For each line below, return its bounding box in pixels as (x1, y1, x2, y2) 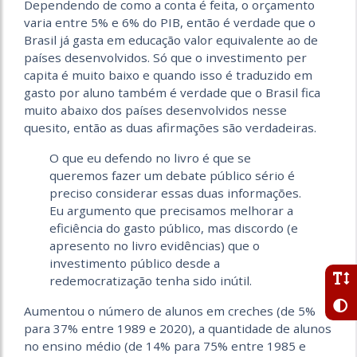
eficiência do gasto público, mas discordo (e (49, 219, 298, 236)
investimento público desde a (49, 254, 220, 271)
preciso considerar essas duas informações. (49, 184, 301, 201)
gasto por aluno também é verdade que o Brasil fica (24, 84, 320, 100)
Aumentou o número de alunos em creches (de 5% (24, 302, 316, 319)
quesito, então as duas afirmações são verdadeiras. (24, 119, 316, 135)
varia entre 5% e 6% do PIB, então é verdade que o (24, 14, 316, 30)
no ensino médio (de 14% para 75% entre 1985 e (24, 337, 306, 354)
